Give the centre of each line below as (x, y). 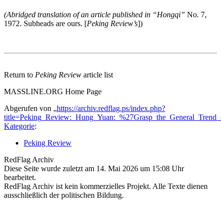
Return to (19, 74)
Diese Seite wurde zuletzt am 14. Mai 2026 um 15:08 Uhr (94, 168)
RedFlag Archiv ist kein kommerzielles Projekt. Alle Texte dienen (106, 186)
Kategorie (19, 126)
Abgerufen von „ (30, 108)
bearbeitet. (20, 177)
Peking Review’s (112, 23)
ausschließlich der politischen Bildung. (64, 195)
